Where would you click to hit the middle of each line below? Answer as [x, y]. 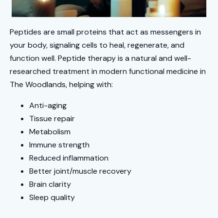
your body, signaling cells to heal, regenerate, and [97, 45]
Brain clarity [51, 184]
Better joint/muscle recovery [80, 171]
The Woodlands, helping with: [63, 84]
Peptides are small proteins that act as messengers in [105, 32]
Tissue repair [52, 118]
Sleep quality [53, 197]
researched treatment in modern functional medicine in [108, 71]
